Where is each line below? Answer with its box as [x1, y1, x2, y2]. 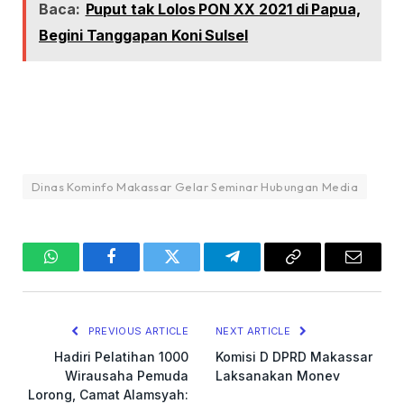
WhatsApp [50, 262, 119, 279]
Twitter [170, 262, 217, 279]
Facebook [110, 262, 173, 279]
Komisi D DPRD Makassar [216, 348, 372, 364]
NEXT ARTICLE [216, 324, 294, 337]
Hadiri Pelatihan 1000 [54, 348, 188, 364]
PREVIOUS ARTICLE [85, 324, 188, 337]
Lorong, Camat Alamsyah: [28, 386, 188, 402]
